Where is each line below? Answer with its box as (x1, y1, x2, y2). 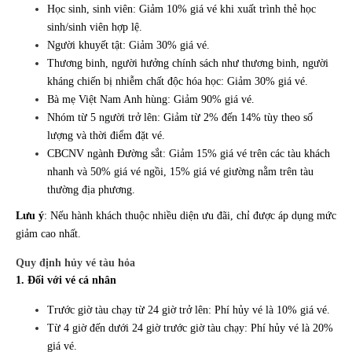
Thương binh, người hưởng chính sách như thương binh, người (47, 57, 328, 70)
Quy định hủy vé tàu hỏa (16, 257, 135, 269)
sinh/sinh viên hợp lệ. (47, 21, 142, 34)
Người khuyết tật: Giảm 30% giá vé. (47, 39, 210, 52)
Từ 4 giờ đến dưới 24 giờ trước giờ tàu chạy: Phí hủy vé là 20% (47, 322, 333, 335)
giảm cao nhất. (16, 228, 81, 240)
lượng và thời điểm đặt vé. (47, 130, 165, 142)
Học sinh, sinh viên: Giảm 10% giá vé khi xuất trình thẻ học (47, 3, 316, 16)
